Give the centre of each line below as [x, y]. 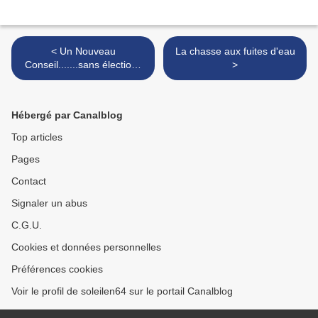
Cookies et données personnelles [86, 247]
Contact [29, 181]
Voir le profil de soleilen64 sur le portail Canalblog [122, 291]
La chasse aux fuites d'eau [235, 51]
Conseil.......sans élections [83, 65]
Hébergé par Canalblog [67, 115]
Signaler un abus [49, 203]
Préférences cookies [57, 269]
